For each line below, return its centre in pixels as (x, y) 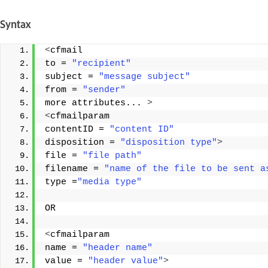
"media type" (109, 182)
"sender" (104, 90)
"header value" (126, 261)
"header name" (118, 248)
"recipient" (101, 64)
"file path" (112, 156)
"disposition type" (169, 143)
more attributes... (96, 103)
